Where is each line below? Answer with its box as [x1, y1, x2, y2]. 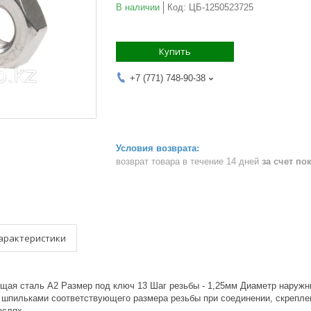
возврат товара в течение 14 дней [116, 155, 262, 167]
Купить [159, 45, 191, 58]
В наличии [116, 2, 160, 12]
